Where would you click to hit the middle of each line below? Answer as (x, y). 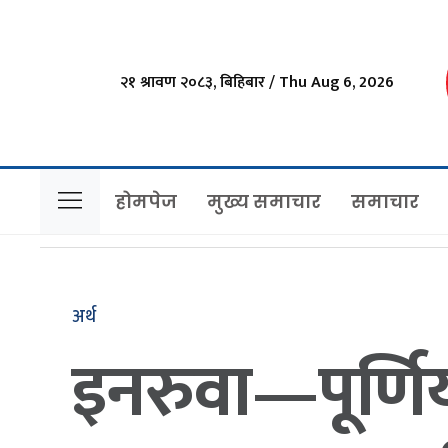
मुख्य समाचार (264, 201)
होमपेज (146, 201)
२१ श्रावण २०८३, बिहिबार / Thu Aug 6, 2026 (257, 82)
